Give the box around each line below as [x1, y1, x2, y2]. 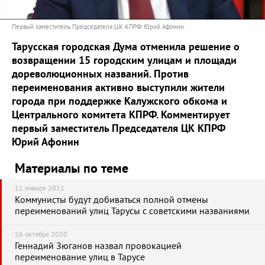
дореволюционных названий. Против [12, 68, 189, 80]
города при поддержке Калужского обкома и [12, 95, 227, 108]
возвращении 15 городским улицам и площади [12, 54, 237, 67]
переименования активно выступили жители [12, 82, 225, 94]
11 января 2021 [15, 184, 64, 192]
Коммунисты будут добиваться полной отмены [15, 195, 208, 205]
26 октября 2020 [15, 230, 67, 238]
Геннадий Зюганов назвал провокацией [15, 241, 182, 251]
